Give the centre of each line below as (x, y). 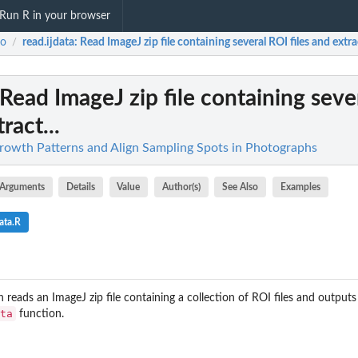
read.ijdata (48, 43)
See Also (241, 187)
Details (81, 187)
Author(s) (181, 187)
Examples (300, 187)
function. (40, 314)
